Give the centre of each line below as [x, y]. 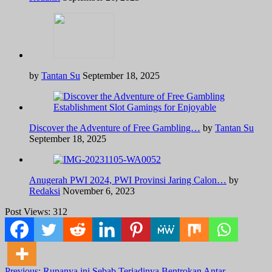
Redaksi [45, 191]
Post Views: [28, 212]
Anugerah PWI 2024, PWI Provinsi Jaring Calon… [128, 180]
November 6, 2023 [99, 191]
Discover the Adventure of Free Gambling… [115, 128]
